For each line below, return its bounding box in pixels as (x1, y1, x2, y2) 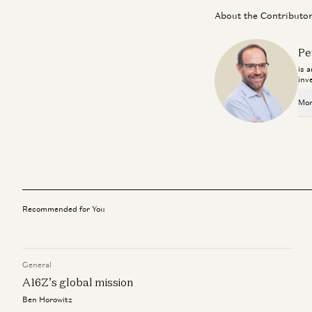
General (22, 260, 52, 270)
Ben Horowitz (22, 295, 72, 304)
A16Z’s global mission (22, 275, 134, 289)
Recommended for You (22, 204, 105, 214)
